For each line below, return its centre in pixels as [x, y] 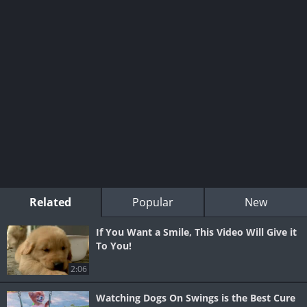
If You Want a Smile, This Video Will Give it [196, 232]
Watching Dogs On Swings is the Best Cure [196, 298]
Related [51, 202]
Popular [152, 202]
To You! [114, 246]
